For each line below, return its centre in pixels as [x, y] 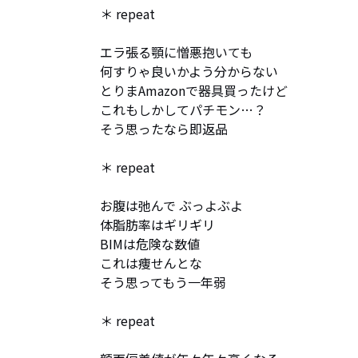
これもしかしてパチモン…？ [183, 109]
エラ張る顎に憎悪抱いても [176, 52]
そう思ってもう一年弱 [163, 282]
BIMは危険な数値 [150, 244]
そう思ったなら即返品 [164, 129]
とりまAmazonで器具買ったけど [194, 90]
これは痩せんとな [151, 263]
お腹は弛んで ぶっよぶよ [171, 205]
